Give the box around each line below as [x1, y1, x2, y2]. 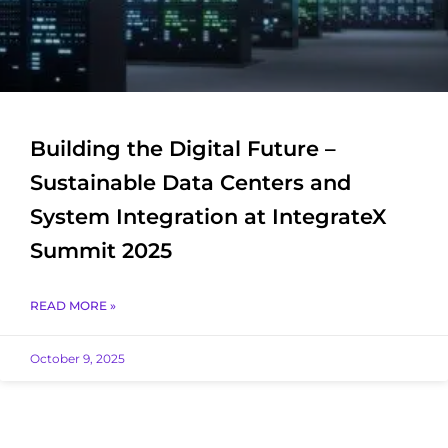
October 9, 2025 [30, 350, 125, 366]
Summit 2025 [30, 237, 172, 263]
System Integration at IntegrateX [30, 203, 387, 229]
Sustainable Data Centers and [30, 169, 351, 195]
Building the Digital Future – [30, 135, 336, 161]
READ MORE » [30, 297, 116, 313]
